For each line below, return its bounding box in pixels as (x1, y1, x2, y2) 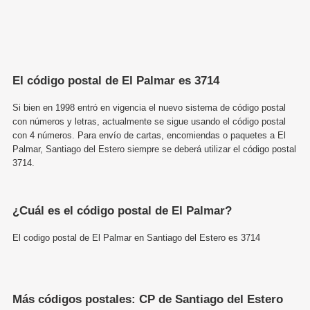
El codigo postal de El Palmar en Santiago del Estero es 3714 (12, 232, 260, 243)
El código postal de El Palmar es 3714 (12, 73, 219, 87)
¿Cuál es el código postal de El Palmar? (12, 203, 232, 217)
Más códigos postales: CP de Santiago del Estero (12, 292, 283, 306)
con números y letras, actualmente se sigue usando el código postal (12, 116, 286, 127)
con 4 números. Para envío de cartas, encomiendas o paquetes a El (12, 129, 286, 140)
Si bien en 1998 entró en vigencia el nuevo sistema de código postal (12, 102, 286, 113)
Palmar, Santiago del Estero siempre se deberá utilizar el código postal (12, 143, 296, 154)
